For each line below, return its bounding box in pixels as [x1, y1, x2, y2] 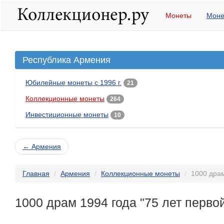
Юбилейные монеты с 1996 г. [25, 78, 121, 86]
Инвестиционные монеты [25, 110, 108, 118]
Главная [22, 169, 49, 177]
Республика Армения [22, 55, 110, 65]
